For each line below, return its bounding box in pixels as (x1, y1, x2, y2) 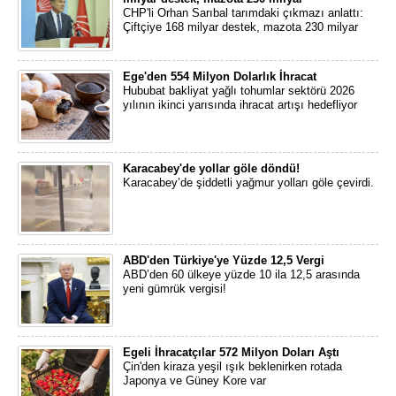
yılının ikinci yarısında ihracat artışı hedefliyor (123, 98, 357, 111)
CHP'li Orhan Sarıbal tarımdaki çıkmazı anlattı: (123, 6, 363, 19)
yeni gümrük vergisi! (123, 282, 226, 295)
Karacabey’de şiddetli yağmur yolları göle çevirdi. (123, 176, 374, 189)
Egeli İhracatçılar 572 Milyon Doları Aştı (123, 346, 339, 359)
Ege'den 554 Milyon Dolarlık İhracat (123, 70, 316, 83)
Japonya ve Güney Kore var (123, 374, 266, 387)
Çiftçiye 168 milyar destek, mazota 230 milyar (123, 20, 358, 34)
